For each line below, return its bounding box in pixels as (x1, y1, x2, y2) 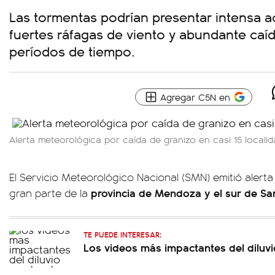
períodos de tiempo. (9, 41, 135, 60)
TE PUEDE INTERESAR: (83, 228, 161, 240)
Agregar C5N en (160, 90, 230, 103)
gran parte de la (9, 185, 88, 200)
